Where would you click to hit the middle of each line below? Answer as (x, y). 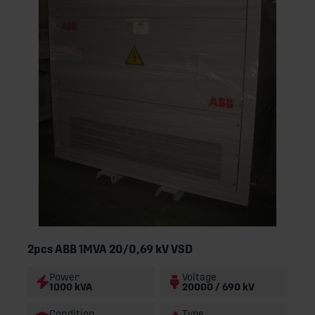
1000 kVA (71, 287)
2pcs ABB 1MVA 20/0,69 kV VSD (110, 250)
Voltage (199, 277)
